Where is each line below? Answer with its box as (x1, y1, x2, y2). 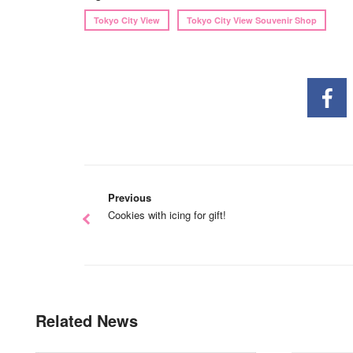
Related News (35, 308, 138, 332)
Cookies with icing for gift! (107, 206, 226, 222)
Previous (107, 189, 151, 205)
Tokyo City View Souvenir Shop (186, 13, 317, 26)
